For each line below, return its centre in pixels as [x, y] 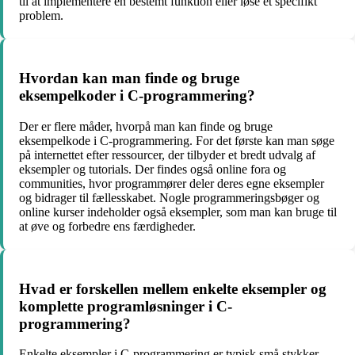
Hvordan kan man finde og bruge [129, 78]
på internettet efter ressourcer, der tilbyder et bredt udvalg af [167, 155]
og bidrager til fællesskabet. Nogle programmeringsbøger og [169, 197]
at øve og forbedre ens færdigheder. [107, 226]
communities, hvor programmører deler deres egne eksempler [172, 183]
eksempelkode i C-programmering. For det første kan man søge [177, 140]
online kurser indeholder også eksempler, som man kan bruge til [178, 212]
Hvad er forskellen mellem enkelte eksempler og [173, 288]
